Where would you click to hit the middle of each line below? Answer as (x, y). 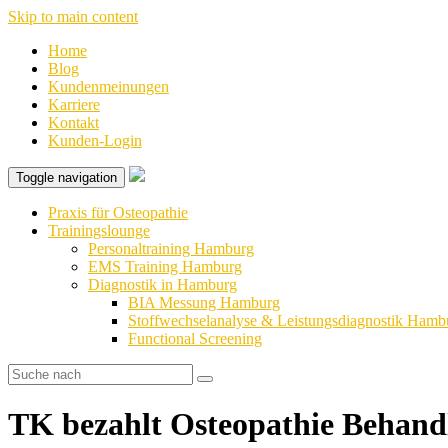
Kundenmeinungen (108, 86)
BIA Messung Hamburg (204, 302)
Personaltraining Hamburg (171, 248)
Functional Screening (195, 338)
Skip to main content (73, 16)
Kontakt (73, 122)
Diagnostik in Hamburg (162, 284)
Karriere (74, 104)
